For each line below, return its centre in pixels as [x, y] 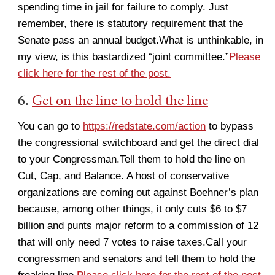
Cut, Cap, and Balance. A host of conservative [123, 176]
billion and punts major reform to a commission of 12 [138, 226]
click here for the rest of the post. [94, 73]
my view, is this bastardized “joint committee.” [123, 57]
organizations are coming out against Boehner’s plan [138, 192]
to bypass [230, 126]
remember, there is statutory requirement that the [130, 24]
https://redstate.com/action [144, 126]
